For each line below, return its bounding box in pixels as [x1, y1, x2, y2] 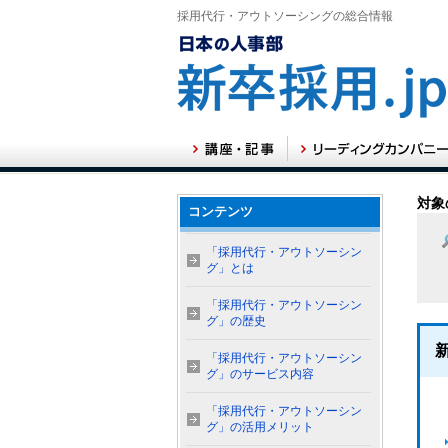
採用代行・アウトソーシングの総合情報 [177, 9, 393, 23]
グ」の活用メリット [206, 420, 314, 434]
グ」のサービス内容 [206, 367, 314, 381]
